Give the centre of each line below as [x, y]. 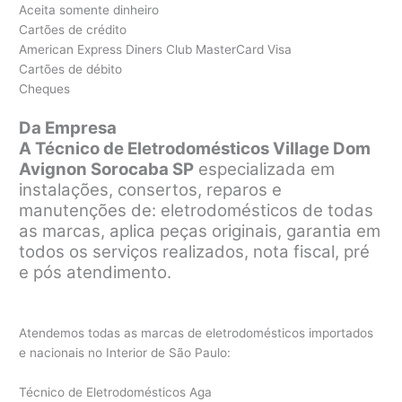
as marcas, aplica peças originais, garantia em [200, 232]
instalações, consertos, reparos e [151, 190]
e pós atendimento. [96, 273]
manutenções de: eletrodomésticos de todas [197, 211]
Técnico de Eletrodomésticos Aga [116, 392]
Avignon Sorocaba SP [107, 170]
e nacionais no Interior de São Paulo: [125, 353]
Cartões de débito [71, 70]
